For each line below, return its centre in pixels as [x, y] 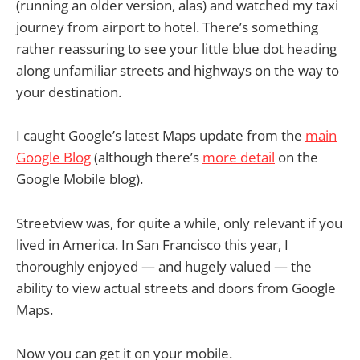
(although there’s [147, 157]
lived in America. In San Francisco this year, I [152, 244]
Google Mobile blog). [80, 179]
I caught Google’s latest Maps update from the [161, 136]
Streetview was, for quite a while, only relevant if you [179, 223]
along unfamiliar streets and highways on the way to [178, 71]
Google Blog [53, 157]
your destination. [69, 92]
